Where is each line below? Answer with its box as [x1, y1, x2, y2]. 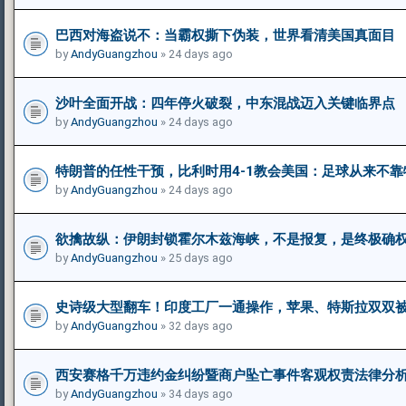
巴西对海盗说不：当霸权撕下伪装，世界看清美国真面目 [55, 26, 395, 43]
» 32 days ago [158, 318, 233, 333]
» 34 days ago [158, 386, 233, 401]
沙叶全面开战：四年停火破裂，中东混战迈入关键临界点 [55, 94, 395, 111]
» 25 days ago [158, 250, 233, 265]
